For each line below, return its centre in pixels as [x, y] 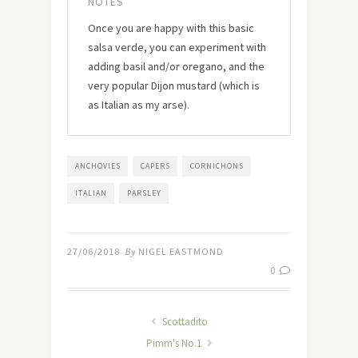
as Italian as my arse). [139, 105]
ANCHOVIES [98, 166]
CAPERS [155, 166]
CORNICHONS [217, 166]
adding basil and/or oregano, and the [176, 67]
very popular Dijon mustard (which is [174, 86]
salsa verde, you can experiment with [177, 48]
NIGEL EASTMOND [181, 252]
